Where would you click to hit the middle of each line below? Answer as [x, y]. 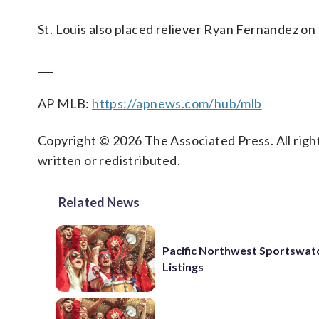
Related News [99, 202]
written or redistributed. [109, 160]
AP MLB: [65, 103]
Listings [183, 266]
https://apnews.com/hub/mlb [177, 103]
